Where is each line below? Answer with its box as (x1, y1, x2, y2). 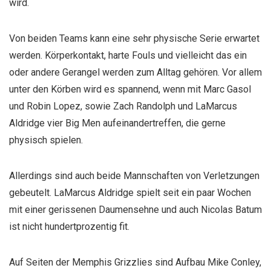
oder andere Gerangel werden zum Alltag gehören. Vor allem (9, 67, 262, 78)
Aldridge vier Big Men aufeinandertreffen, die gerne (9, 117, 226, 129)
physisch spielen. (9, 134, 83, 146)
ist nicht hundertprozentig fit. (9, 221, 129, 232)
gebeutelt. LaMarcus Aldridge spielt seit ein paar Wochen (9, 187, 251, 198)
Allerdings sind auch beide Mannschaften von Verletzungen (9, 170, 260, 181)
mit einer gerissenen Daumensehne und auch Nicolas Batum (9, 204, 262, 215)
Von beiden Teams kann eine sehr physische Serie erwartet (9, 33, 260, 44)
